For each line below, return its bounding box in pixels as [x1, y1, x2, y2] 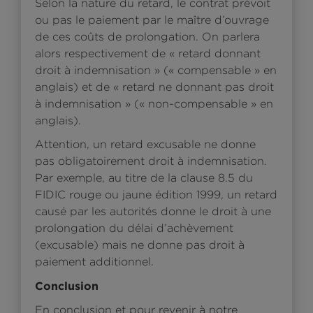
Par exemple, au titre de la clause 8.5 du [35, 171, 253, 184]
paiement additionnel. [35, 255, 154, 268]
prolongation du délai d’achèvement [35, 221, 233, 234]
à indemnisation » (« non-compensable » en [35, 97, 273, 110]
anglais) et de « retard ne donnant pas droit [35, 80, 274, 93]
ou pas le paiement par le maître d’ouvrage [35, 13, 269, 26]
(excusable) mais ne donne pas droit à [35, 238, 245, 251]
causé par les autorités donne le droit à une [35, 205, 271, 217]
